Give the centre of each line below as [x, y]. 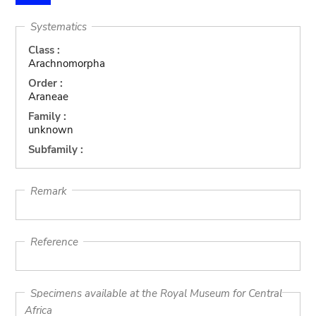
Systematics [58, 26]
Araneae [48, 96]
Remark [48, 190]
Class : [44, 50]
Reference [54, 242]
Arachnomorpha [66, 63]
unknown [50, 129]
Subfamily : [55, 149]
